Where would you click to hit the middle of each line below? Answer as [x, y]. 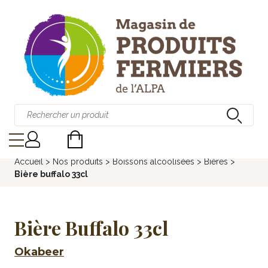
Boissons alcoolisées [153, 162]
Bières [216, 162]
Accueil [29, 162]
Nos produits [78, 162]
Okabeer [39, 252]
